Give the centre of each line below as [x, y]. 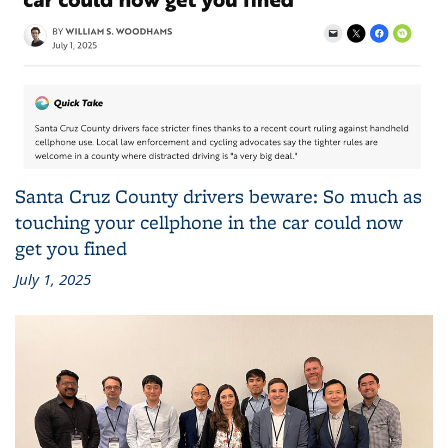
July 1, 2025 [53, 278]
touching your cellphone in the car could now [209, 221]
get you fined [71, 247]
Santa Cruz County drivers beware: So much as [218, 195]
